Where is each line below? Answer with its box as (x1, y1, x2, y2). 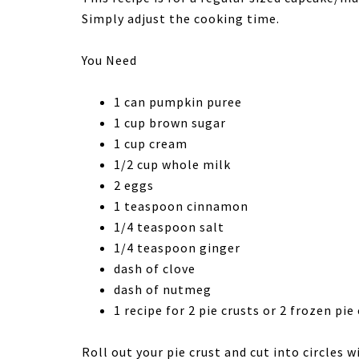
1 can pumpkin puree (114, 94, 242, 110)
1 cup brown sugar (114, 115, 226, 131)
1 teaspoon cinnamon (114, 198, 248, 214)
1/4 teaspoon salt (114, 219, 224, 235)
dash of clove (114, 260, 196, 276)
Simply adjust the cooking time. (82, 10, 280, 26)
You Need (82, 52, 137, 68)
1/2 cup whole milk (114, 156, 231, 172)
